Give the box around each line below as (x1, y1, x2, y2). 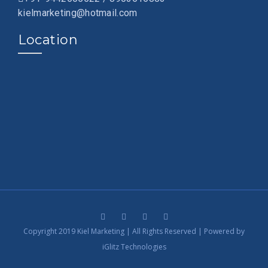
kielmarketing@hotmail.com (18, 7, 138, 19)
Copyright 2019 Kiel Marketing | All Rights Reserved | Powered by (23, 226, 245, 237)
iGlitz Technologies (102, 242, 166, 252)
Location (18, 32, 78, 48)
